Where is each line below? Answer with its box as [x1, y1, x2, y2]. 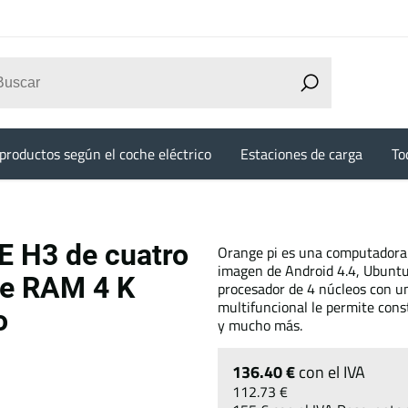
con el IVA [299, 360, 365, 384]
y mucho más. [218, 314, 302, 336]
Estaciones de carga [240, 143, 362, 165]
